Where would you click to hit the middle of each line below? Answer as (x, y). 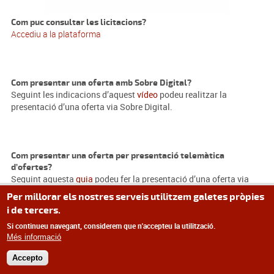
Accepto (28, 258)
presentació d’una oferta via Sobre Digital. (91, 107)
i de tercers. (34, 210)
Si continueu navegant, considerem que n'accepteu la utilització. (112, 225)
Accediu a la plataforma (56, 34)
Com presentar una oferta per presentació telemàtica (117, 156)
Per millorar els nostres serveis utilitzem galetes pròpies (136, 197)
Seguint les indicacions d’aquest (74, 94)
